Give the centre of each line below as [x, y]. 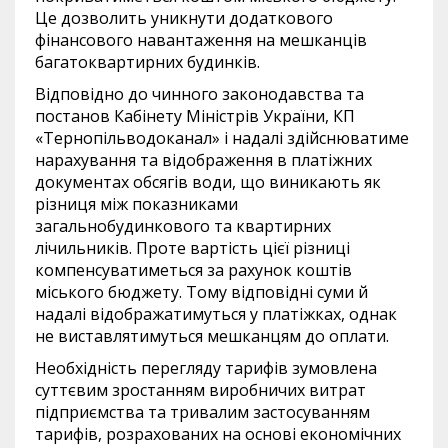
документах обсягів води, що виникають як [208, 181]
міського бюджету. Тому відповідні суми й [201, 291]
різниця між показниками [136, 203]
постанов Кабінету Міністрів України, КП [195, 115]
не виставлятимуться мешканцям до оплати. [212, 335]
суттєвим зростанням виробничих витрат [200, 389]
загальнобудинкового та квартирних [183, 225]
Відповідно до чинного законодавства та [199, 93]
